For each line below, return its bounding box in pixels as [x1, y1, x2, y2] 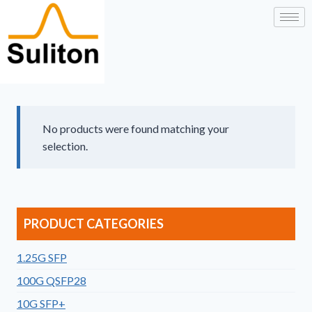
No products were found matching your [42, 122, 229, 135]
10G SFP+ [17, 297, 65, 310]
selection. [42, 139, 88, 153]
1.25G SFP [17, 251, 67, 264]
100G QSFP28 [17, 274, 86, 287]
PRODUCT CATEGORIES [24, 216, 164, 231]
